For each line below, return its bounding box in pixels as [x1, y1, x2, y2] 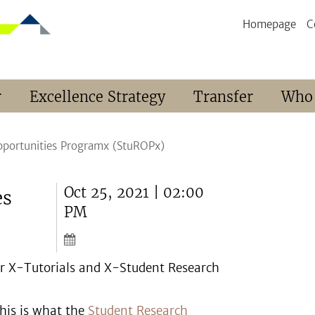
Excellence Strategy [30, 88, 165, 105]
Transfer [193, 88, 253, 105]
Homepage [243, 18, 296, 31]
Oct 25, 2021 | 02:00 [64, 184, 205, 201]
